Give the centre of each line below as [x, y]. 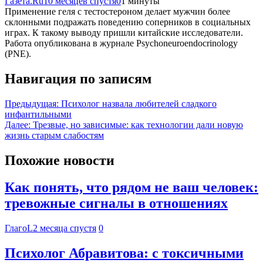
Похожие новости [60, 160]
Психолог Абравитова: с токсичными [124, 253]
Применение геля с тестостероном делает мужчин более [117, 11]
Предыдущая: [32, 103]
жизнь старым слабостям [54, 135]
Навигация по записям [78, 78]
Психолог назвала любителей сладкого [139, 103]
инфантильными [38, 114]
